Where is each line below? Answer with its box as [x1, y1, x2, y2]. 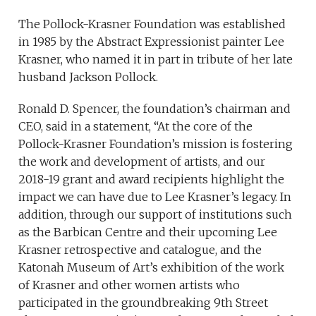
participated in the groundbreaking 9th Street [18, 296, 269, 310]
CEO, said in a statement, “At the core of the [18, 119, 253, 133]
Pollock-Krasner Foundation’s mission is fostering [18, 137, 293, 151]
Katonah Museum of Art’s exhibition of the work [18, 260, 285, 274]
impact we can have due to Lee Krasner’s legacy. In [18, 190, 292, 204]
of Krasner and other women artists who [18, 278, 241, 292]
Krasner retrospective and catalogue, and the [18, 243, 262, 257]
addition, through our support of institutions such [18, 207, 293, 221]
